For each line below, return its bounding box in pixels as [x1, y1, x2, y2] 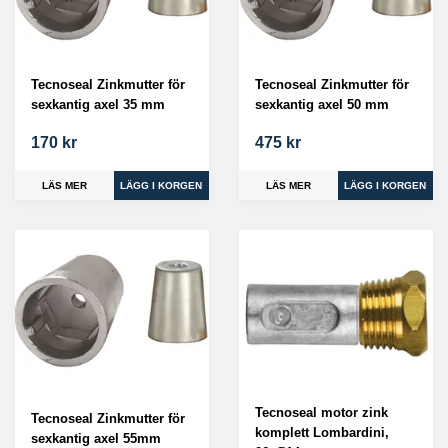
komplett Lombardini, [255, 424, 389, 440]
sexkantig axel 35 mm [31, 96, 165, 112]
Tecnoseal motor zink [255, 404, 388, 420]
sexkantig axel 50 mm [255, 96, 389, 112]
